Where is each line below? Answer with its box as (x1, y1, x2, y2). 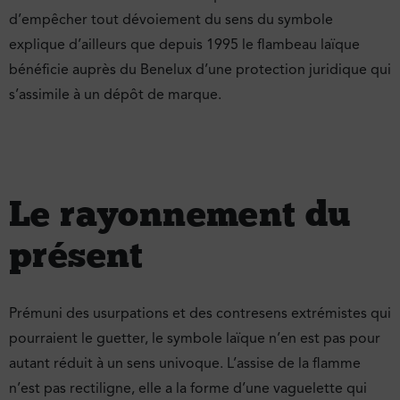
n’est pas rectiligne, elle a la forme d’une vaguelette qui (9, 379, 367, 397)
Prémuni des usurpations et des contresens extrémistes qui (9, 304, 391, 322)
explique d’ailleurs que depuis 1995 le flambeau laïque (9, 35, 360, 54)
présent (9, 231, 144, 276)
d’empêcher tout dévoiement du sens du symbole (9, 10, 333, 29)
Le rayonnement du (9, 190, 351, 235)
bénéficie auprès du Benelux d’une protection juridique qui (9, 60, 391, 79)
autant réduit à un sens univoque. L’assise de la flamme (9, 354, 361, 372)
